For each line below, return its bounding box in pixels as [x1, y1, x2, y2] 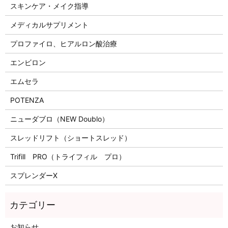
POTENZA [10, 96, 44, 105]
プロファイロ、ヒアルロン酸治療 [10, 39, 117, 48]
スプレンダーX [10, 171, 58, 180]
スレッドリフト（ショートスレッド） [10, 133, 131, 142]
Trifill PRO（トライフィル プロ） [10, 152, 126, 161]
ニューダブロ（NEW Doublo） [10, 115, 109, 124]
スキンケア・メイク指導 [10, 2, 89, 11]
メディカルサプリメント [10, 20, 89, 30]
